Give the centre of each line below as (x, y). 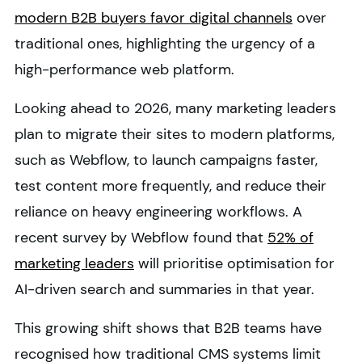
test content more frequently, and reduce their (170, 186)
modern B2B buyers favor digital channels (154, 18)
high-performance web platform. (124, 70)
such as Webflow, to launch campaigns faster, (166, 160)
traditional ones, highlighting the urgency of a (165, 44)
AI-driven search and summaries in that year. (166, 290)
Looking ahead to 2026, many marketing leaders (175, 109)
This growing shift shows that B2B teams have (168, 328)
